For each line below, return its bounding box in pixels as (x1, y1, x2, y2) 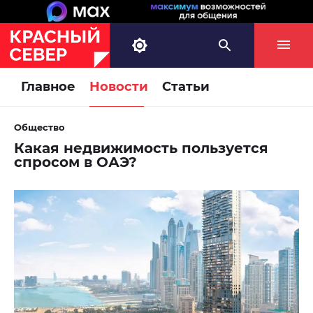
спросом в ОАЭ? (14, 154, 137, 171)
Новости (89, 79, 148, 95)
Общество (14, 122, 65, 133)
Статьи (162, 79, 210, 95)
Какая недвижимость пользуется (14, 140, 268, 157)
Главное (21, 79, 75, 95)
